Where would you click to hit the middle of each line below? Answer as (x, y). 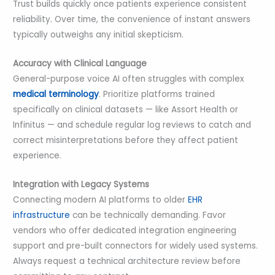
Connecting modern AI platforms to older (99, 200)
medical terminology (56, 95)
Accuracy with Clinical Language (80, 64)
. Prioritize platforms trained (157, 95)
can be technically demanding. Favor (148, 215)
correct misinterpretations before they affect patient (126, 141)
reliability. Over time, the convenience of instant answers (132, 20)
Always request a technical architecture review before (127, 261)
